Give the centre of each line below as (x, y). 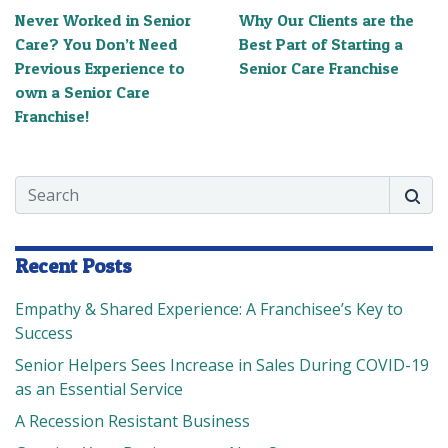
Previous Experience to (100, 67)
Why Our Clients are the (326, 19)
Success (44, 332)
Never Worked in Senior (103, 19)
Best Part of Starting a (321, 43)
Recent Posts (73, 265)
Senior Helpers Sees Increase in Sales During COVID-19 (222, 364)
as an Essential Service (99, 388)
